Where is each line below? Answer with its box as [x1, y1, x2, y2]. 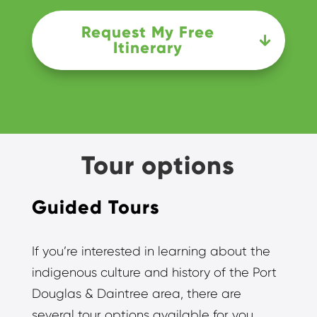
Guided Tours [31, 195, 160, 219]
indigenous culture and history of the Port [31, 265, 277, 280]
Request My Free [81, 23, 214, 42]
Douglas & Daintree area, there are [31, 287, 241, 301]
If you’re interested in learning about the [31, 244, 270, 259]
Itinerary [113, 38, 183, 58]
